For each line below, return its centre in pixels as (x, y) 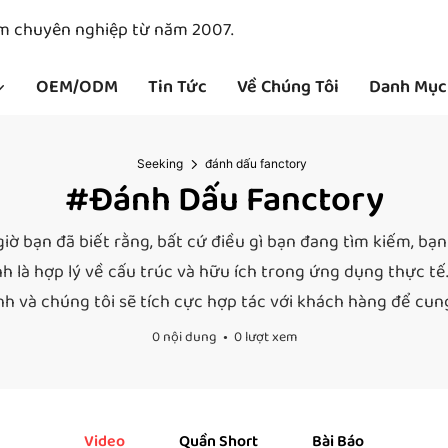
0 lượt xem (265, 337)
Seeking (159, 163)
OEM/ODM (77, 87)
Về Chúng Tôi (288, 87)
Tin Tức (177, 87)
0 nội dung (184, 337)
